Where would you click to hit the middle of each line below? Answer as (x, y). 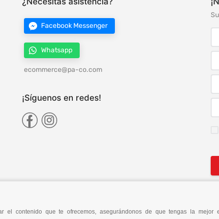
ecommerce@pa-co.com (63, 70)
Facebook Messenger (75, 26)
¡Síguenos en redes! (62, 98)
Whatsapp (57, 50)
